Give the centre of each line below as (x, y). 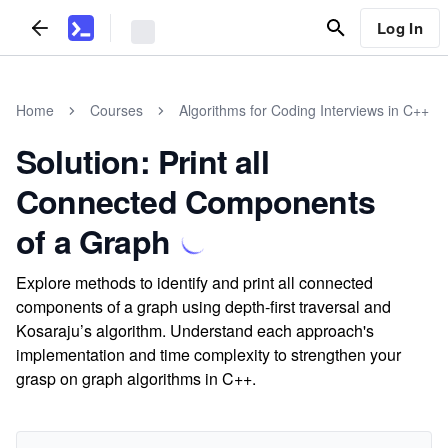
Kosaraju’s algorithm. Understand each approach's (195, 330)
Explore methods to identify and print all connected (194, 282)
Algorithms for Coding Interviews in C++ (304, 110)
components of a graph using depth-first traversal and (203, 306)
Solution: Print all (142, 161)
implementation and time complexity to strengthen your (208, 354)
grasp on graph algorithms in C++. (136, 378)
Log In (399, 27)
